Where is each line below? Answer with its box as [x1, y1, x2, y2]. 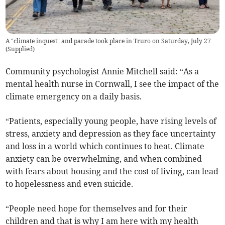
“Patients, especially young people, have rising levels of [6, 116, 217, 126]
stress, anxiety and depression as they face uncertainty [6, 128, 216, 139]
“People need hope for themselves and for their [6, 203, 188, 213]
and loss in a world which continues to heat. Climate [6, 141, 205, 151]
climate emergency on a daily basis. [6, 91, 144, 101]
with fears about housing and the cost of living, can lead [6, 166, 219, 176]
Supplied [8, 45, 33, 53]
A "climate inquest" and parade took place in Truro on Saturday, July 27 [6, 37, 211, 45]
